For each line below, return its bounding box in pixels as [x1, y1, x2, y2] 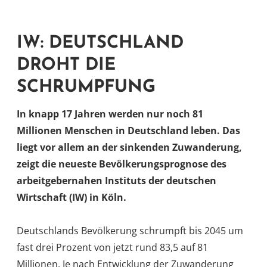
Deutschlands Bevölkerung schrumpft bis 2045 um [17, 224, 243, 238]
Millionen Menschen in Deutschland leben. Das [17, 124, 240, 138]
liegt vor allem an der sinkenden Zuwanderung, [17, 141, 242, 154]
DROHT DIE [17, 56, 116, 74]
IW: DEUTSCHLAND [17, 34, 184, 52]
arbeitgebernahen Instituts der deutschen [17, 174, 216, 188]
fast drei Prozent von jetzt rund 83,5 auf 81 [17, 241, 208, 254]
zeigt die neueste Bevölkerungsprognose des [17, 157, 226, 171]
